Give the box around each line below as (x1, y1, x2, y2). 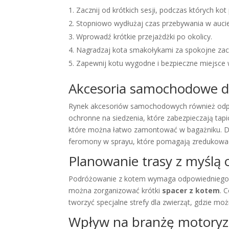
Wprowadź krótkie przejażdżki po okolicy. (76, 31, 213, 41)
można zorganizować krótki (68, 185, 163, 195)
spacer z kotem (162, 185, 220, 195)
